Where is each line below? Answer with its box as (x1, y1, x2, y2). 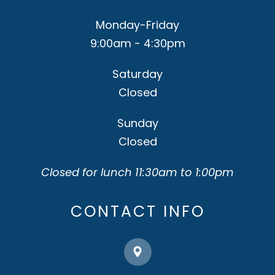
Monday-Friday (96, 17, 179, 33)
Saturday (112, 66, 163, 82)
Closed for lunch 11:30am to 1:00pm (41, 164, 234, 180)
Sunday (117, 115, 158, 131)
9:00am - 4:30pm (90, 35, 185, 51)
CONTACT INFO (70, 200, 205, 222)
